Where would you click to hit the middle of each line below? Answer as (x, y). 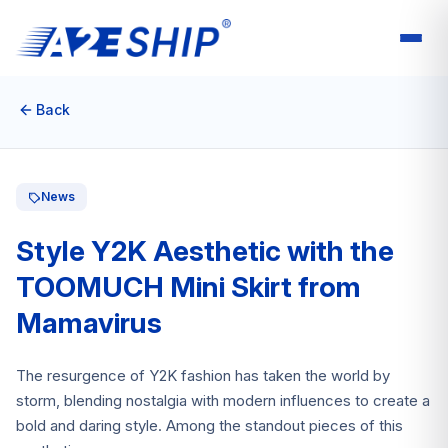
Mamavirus (89, 323)
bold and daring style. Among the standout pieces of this (209, 425)
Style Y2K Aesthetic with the (205, 251)
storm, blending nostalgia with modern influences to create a (223, 400)
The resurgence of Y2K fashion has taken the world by (203, 375)
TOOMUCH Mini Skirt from (188, 287)
